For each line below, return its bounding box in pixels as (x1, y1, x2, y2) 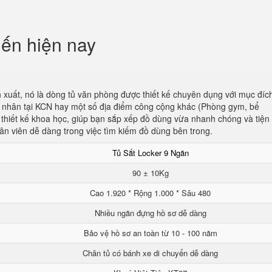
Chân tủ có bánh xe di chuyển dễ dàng (83, 247, 218, 259)
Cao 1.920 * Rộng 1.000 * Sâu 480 (90, 187, 211, 199)
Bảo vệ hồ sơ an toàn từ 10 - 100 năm (83, 227, 217, 239)
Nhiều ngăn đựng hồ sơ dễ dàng (94, 207, 206, 219)
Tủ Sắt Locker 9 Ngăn (112, 147, 189, 158)
